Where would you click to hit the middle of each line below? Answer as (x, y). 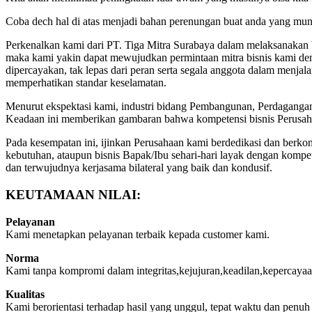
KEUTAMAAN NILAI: (73, 194)
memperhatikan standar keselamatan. (86, 83)
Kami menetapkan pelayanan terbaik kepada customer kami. (138, 234)
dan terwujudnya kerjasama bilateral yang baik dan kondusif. (139, 168)
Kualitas (25, 294)
